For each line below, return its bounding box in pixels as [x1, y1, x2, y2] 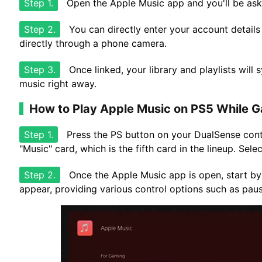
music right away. [19, 78, 96, 89]
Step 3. [24, 64, 56, 75]
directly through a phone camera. [19, 37, 167, 49]
